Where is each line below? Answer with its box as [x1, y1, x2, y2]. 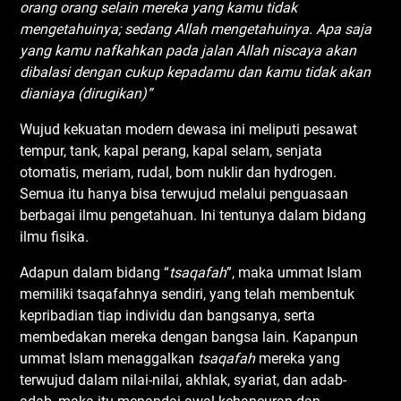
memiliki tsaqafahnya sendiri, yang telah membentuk [20, 285, 355, 303]
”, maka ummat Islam [226, 263, 363, 281]
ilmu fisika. [20, 227, 90, 245]
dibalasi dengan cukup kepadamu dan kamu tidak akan [20, 63, 371, 81]
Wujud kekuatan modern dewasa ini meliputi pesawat [20, 120, 358, 138]
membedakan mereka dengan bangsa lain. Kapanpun [20, 328, 359, 346]
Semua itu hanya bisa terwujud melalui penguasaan [20, 184, 349, 202]
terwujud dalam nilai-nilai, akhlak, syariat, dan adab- [20, 371, 347, 388]
